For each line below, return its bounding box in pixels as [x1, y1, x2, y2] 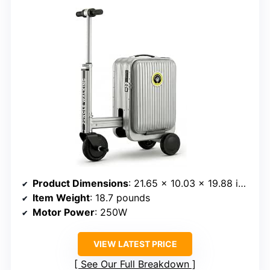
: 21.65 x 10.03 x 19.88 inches [128, 177, 238, 190]
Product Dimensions [33, 177, 128, 190]
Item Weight [33, 192, 90, 204]
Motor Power [33, 206, 95, 219]
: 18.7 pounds [90, 192, 150, 204]
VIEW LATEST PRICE [93, 239, 177, 250]
